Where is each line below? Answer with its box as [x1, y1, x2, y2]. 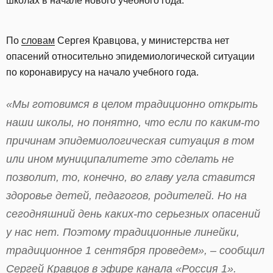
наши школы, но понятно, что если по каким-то [6, 116, 260, 129]
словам [21, 35, 55, 46]
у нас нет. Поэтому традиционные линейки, [6, 226, 239, 238]
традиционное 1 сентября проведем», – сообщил [6, 244, 264, 257]
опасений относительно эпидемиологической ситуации [6, 51, 255, 62]
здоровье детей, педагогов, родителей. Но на [6, 190, 247, 202]
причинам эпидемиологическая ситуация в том [6, 135, 254, 147]
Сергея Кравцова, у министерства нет [55, 35, 229, 46]
